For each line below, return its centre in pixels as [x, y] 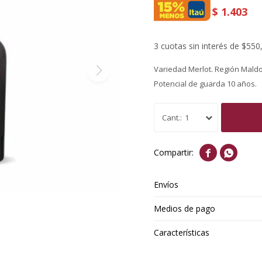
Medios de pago [185, 208]
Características [182, 232]
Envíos [166, 184]
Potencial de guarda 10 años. [206, 83]
